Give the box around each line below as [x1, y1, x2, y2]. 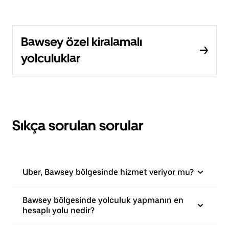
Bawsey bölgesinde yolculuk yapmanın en [22, 195, 184, 205]
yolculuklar [21, 51, 80, 65]
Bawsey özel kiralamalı [21, 34, 142, 49]
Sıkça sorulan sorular [12, 117, 144, 134]
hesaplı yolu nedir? [22, 205, 95, 215]
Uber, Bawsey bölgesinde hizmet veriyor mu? [22, 167, 194, 177]
